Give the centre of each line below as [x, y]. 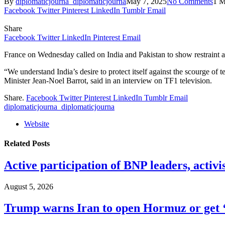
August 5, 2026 [29, 187]
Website [37, 124]
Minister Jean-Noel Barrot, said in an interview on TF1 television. [108, 80]
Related [18, 144]
